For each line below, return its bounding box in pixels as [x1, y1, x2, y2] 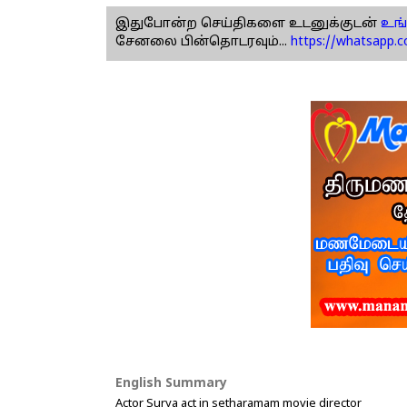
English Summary [115, 375, 227, 392]
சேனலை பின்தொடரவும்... [115, 34, 287, 50]
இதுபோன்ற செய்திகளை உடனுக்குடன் [115, 15, 377, 32]
